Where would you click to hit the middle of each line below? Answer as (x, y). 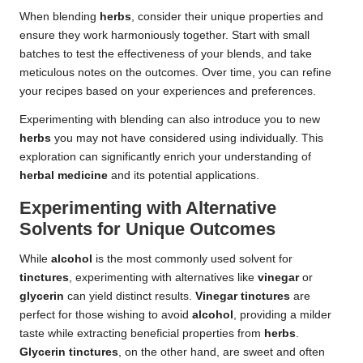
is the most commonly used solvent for (192, 259)
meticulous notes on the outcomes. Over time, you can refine (175, 73)
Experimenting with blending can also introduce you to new (170, 120)
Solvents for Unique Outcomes (147, 229)
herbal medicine (64, 176)
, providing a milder (282, 315)
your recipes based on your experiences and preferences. (168, 92)
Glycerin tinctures (69, 352)
